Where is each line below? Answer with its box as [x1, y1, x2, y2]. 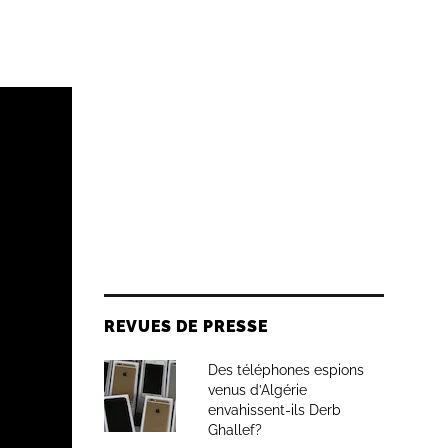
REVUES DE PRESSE [104, 317, 269, 336]
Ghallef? [208, 422, 262, 438]
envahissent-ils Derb [208, 402, 341, 418]
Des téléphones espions [208, 362, 364, 378]
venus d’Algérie [208, 382, 307, 398]
